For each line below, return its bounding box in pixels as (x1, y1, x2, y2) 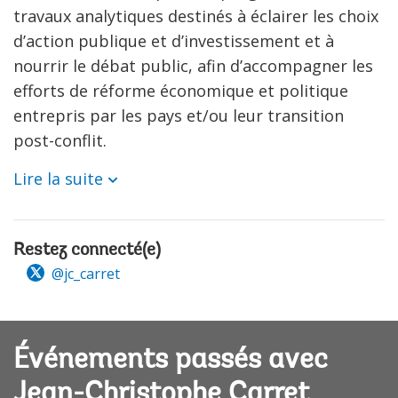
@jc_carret (48, 263, 120, 283)
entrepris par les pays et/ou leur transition (13, 104, 344, 126)
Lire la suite (13, 167, 103, 189)
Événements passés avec (13, 346, 328, 376)
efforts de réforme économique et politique (13, 79, 348, 101)
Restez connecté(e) (13, 241, 161, 259)
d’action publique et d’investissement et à (13, 29, 334, 52)
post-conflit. (13, 129, 107, 151)
